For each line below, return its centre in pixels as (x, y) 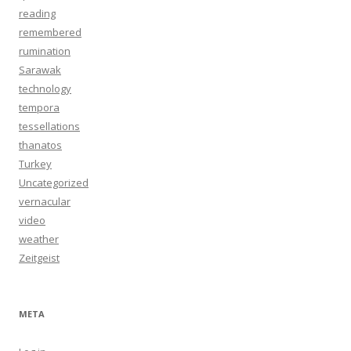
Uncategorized (54, 183)
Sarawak (40, 70)
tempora (39, 107)
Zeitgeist (39, 258)
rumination (45, 51)
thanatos (40, 145)
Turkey (35, 164)
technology (45, 89)
